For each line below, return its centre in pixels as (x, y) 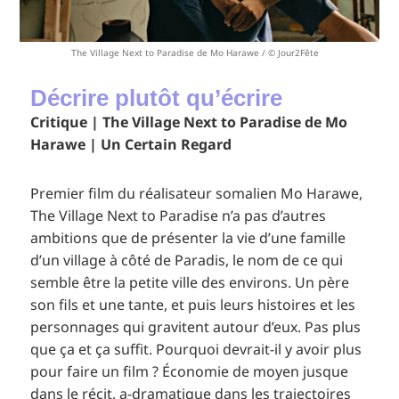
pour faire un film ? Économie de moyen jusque (190, 372)
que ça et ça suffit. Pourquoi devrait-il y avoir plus (196, 350)
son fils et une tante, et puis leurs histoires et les (193, 305)
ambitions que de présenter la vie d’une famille (188, 238)
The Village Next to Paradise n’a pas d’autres (179, 216)
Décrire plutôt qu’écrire (157, 98)
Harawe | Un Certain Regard (131, 145)
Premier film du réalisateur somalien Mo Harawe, (197, 194)
